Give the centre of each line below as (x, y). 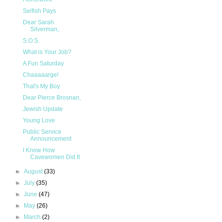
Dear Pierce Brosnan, (52, 98)
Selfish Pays (39, 11)
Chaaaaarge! (40, 75)
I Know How (39, 150)
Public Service (42, 132)
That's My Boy (41, 86)
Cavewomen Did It (55, 157)
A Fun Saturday (43, 64)
